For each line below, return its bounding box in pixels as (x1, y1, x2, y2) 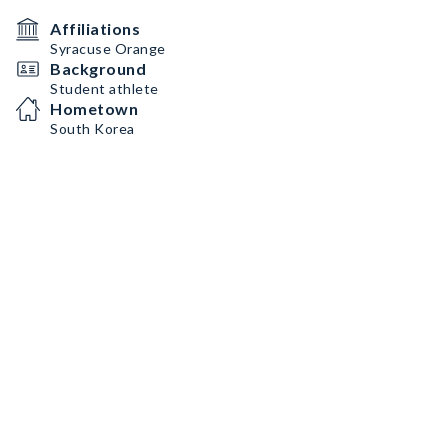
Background (50, 59, 146, 78)
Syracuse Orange (50, 40, 166, 57)
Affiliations (50, 19, 140, 38)
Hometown (50, 99, 138, 118)
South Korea (50, 120, 135, 137)
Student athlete (50, 80, 159, 97)
